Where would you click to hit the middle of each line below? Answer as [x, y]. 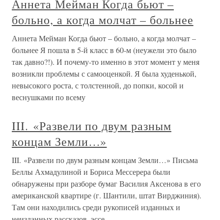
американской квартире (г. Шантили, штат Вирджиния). [107, 195]
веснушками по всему [49, 97]
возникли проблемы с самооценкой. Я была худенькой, [104, 73]
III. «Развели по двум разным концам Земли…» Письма [105, 160]
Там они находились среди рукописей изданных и [96, 207]
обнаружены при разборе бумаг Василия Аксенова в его [106, 183]
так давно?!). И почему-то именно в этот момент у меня [106, 62]
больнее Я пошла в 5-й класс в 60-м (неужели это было [104, 50]
